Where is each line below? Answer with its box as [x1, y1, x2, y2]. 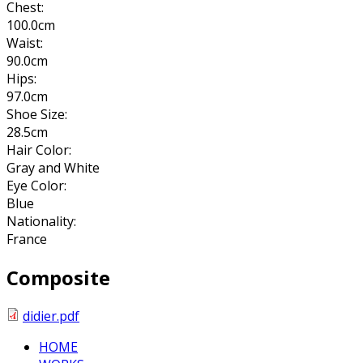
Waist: [6, 33, 46, 52]
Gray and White [6, 158, 100, 177]
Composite [6, 263, 110, 291]
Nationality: [6, 211, 79, 230]
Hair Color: [6, 140, 75, 159]
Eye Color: [6, 176, 70, 194]
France [6, 229, 47, 248]
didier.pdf [23, 306, 79, 325]
